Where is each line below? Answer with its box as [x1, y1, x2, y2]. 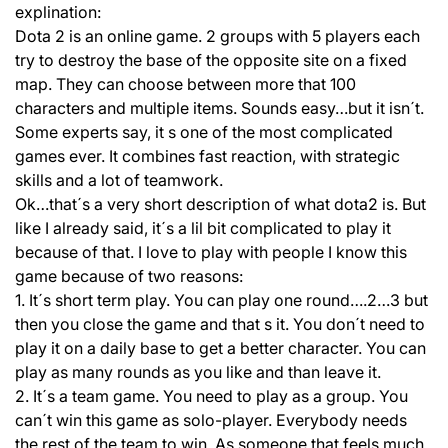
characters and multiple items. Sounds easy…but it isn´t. [15, 98, 424, 118]
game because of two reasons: [15, 266, 243, 286]
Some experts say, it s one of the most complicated [15, 122, 393, 142]
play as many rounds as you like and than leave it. [15, 362, 381, 382]
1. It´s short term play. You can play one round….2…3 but [15, 290, 428, 310]
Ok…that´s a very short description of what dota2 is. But [15, 194, 426, 214]
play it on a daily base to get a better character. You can [15, 338, 426, 358]
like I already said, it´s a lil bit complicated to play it [15, 218, 391, 238]
